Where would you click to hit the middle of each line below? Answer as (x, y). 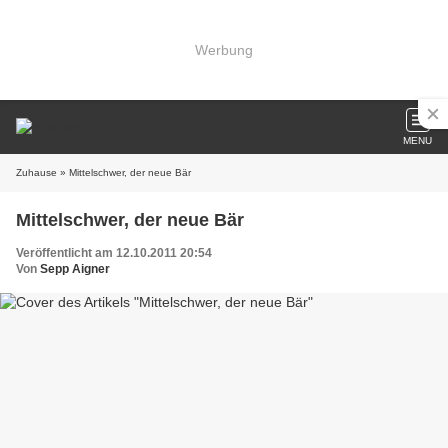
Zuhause (36, 172)
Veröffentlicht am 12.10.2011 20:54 (114, 253)
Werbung (224, 49)
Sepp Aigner (75, 269)
